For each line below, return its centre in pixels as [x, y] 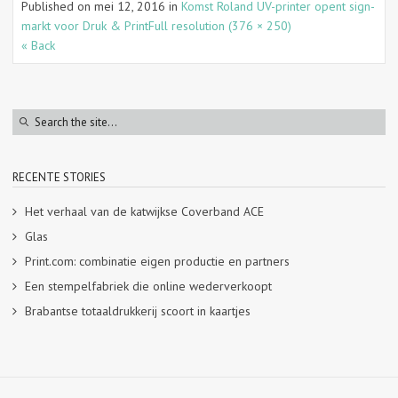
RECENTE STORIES [59, 177]
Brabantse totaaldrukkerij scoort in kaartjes [138, 311]
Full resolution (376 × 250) [220, 26]
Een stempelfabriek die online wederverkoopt [148, 286]
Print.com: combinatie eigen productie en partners [157, 261]
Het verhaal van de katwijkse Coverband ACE [144, 211]
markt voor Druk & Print [85, 26]
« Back [38, 45]
